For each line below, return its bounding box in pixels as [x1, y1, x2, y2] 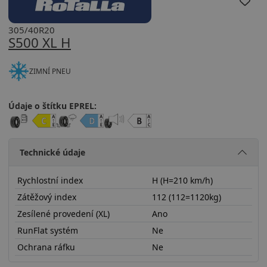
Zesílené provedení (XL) [17, 207, 110, 219]
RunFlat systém [17, 224, 78, 236]
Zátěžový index [17, 191, 76, 203]
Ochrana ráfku [17, 241, 75, 253]
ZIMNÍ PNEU [29, 66, 71, 76]
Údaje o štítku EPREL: [8, 100, 97, 111]
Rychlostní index [17, 174, 83, 186]
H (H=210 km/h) [151, 174, 213, 186]
